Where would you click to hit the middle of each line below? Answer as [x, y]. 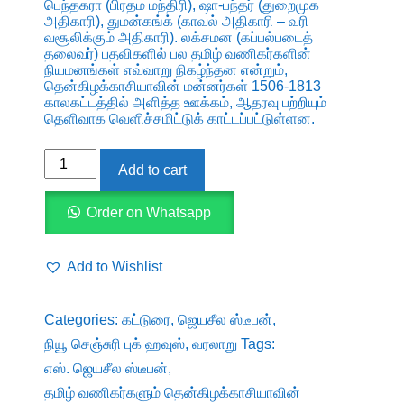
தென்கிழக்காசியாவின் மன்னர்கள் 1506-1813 [182, 86]
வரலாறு [214, 344]
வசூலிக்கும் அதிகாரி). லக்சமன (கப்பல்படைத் [178, 37]
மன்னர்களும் [81, 233]
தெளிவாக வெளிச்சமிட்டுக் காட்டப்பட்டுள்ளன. [179, 118]
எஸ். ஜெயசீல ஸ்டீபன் [106, 368]
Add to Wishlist [114, 266]
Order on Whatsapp [149, 212]
